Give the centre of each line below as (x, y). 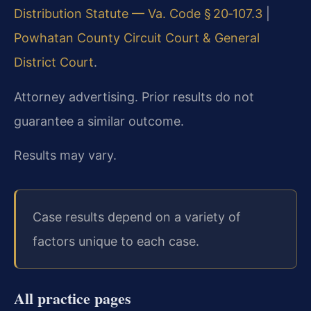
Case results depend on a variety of (137, 217)
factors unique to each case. (116, 242)
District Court (54, 62)
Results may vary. (65, 155)
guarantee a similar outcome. (99, 121)
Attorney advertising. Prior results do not (134, 96)
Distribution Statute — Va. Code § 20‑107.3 (138, 14)
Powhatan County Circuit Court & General (137, 38)
